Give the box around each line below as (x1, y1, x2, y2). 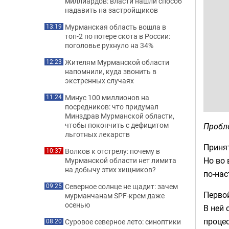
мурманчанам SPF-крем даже (65, 191, 165, 200)
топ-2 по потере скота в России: (65, 31, 170, 41)
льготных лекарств (65, 129, 130, 139)
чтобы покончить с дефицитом (65, 120, 169, 130)
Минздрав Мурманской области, (65, 111, 174, 121)
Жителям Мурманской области (65, 57, 169, 67)
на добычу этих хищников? (65, 165, 156, 174)
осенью (65, 200, 90, 210)
